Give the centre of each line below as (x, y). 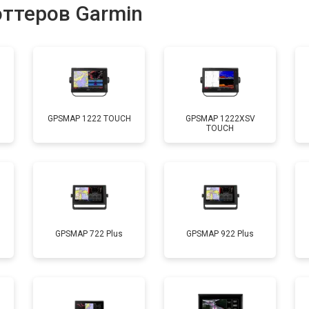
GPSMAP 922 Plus (220, 234)
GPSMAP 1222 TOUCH (89, 119)
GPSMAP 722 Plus (89, 234)
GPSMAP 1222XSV (220, 119)
